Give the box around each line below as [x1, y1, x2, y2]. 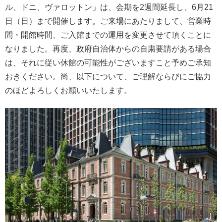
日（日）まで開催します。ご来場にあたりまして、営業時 [5, 17, 211, 26]
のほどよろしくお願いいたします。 [5, 86, 132, 95]
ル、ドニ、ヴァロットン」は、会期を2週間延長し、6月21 [5, 3, 213, 12]
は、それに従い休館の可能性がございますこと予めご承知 [5, 58, 211, 67]
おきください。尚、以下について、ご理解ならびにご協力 [5, 72, 211, 81]
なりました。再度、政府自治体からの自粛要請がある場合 [5, 45, 211, 54]
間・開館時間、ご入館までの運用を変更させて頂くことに [5, 31, 211, 40]
